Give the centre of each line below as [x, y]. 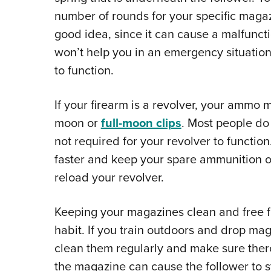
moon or [77, 122]
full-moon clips [141, 122]
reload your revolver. [109, 177]
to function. [84, 70]
